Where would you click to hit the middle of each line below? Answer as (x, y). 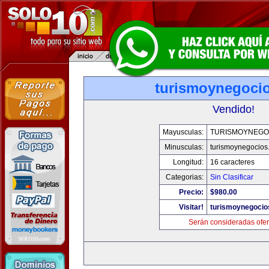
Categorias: (184, 177)
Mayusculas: (183, 132)
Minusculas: (184, 147)
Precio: (191, 192)
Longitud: (188, 162)
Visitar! (191, 207)
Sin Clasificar (231, 177)
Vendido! (234, 109)
